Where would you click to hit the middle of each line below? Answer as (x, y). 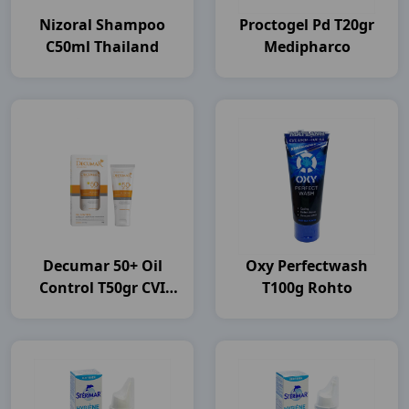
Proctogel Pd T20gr (307, 25)
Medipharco (307, 47)
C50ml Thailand (102, 47)
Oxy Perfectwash (307, 266)
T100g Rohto (307, 288)
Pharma (102, 309)
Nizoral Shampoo (102, 25)
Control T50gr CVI (102, 288)
